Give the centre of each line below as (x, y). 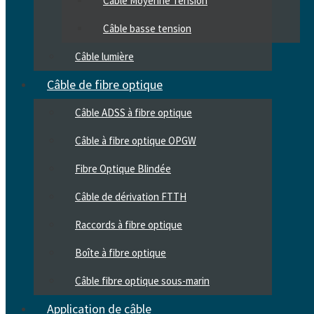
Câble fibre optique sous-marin (142, 281)
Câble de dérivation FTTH (131, 197)
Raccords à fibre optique (129, 225)
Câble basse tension (147, 28)
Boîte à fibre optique (121, 253)
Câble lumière (104, 56)
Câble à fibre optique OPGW (136, 141)
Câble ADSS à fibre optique (134, 112)
